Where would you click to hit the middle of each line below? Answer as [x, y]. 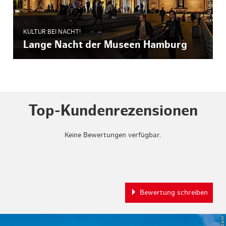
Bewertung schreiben [174, 192]
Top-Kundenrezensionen [113, 111]
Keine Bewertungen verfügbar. [113, 135]
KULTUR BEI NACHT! [52, 32]
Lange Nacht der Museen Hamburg [105, 45]
